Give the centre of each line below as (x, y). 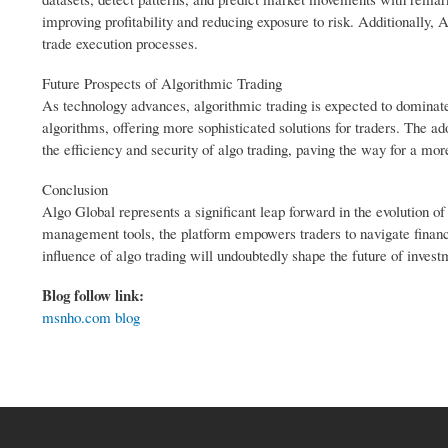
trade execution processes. (120, 43)
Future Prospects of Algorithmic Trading (162, 83)
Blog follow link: (95, 295)
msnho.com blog (91, 317)
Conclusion (75, 189)
